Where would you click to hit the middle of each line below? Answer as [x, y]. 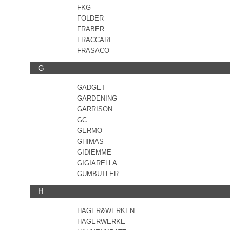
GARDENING [97, 98]
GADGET [91, 88]
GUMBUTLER [98, 174]
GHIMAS [90, 141]
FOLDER [90, 18]
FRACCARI [94, 40]
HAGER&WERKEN [106, 211]
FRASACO [93, 51]
